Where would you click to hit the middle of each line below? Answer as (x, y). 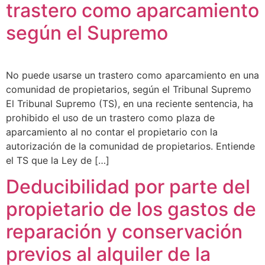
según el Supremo (87, 33)
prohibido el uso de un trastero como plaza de (110, 117)
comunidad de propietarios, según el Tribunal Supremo (129, 89)
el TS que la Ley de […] (58, 160)
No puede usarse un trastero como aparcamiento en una (132, 75)
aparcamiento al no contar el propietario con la (112, 132)
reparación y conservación (124, 232)
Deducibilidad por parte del (128, 187)
